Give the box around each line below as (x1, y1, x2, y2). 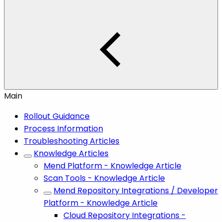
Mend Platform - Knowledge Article (44, 160, 181, 171)
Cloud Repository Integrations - (63, 209, 186, 221)
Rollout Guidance (24, 110, 90, 122)
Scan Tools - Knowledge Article (44, 172, 165, 184)
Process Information (24, 122, 103, 134)
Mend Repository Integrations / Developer (54, 184, 218, 196)
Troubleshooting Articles (24, 135, 119, 147)
